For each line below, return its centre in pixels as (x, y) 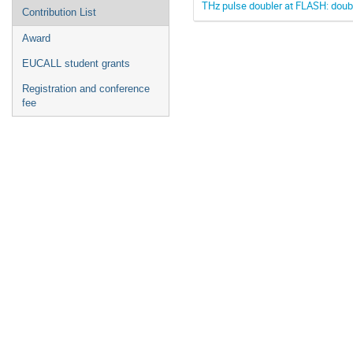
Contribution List (59, 12)
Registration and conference (86, 89)
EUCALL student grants (76, 63)
